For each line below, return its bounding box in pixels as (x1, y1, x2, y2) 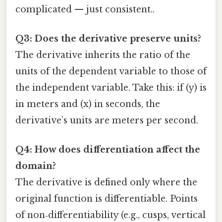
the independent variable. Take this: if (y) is (15, 82, 207, 93)
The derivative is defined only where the (15, 177, 197, 188)
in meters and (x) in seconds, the (15, 98, 160, 110)
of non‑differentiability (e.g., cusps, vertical (15, 210, 206, 221)
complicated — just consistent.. (15, 3, 155, 15)
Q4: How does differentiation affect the (15, 144, 200, 156)
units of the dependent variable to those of (15, 65, 207, 77)
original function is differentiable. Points (15, 193, 198, 205)
